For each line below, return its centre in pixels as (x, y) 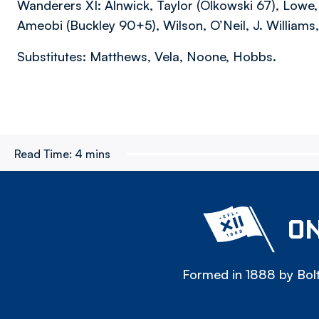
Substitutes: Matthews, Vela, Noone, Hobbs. (147, 56)
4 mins (93, 154)
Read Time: (43, 154)
